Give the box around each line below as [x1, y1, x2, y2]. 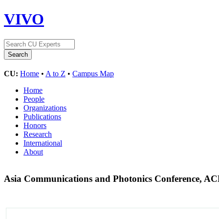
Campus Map [72, 69, 114, 78]
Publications [23, 112, 61, 121]
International [23, 138, 62, 147]
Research [23, 130, 52, 138]
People [23, 94, 44, 103]
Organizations [23, 103, 66, 112]
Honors [23, 121, 46, 130]
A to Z [45, 69, 66, 78]
